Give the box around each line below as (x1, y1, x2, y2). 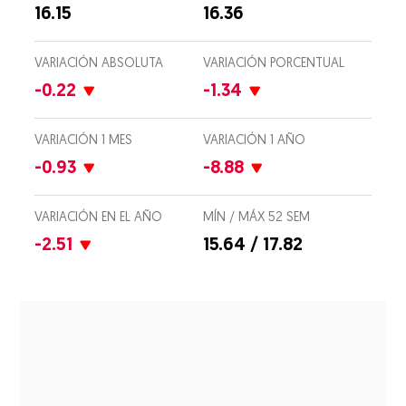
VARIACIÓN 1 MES (34, 134, 133, 148)
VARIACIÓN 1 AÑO (203, 134, 305, 148)
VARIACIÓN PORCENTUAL (203, 57, 344, 71)
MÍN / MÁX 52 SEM (203, 211, 310, 225)
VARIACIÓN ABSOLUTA (34, 57, 164, 71)
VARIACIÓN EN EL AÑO (34, 211, 163, 225)
